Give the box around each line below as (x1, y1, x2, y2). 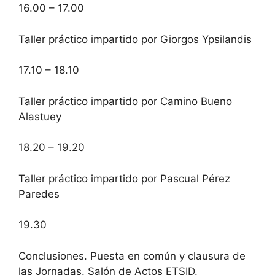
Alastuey (18, 110, 61, 123)
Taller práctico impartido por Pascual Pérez (18, 172, 230, 185)
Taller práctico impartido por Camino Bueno (18, 95, 232, 107)
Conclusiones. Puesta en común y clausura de (18, 249, 246, 262)
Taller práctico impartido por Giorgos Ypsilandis (18, 33, 252, 45)
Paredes (18, 187, 60, 200)
